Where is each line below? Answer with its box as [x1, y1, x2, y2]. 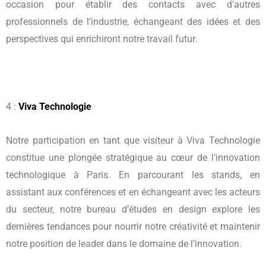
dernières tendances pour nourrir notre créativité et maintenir [6, 220, 260, 232]
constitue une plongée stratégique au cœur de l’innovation [6, 151, 260, 163]
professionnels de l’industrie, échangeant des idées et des [6, 15, 260, 27]
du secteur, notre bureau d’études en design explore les [6, 203, 260, 215]
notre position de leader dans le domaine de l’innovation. [6, 237, 242, 249]
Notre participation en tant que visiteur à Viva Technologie [6, 134, 260, 146]
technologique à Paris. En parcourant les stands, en [6, 169, 260, 180]
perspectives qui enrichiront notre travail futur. [6, 33, 197, 45]
